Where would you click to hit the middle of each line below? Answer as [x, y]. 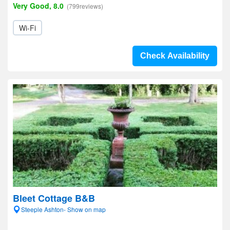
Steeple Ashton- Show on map [63, 209]
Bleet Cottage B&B [54, 198]
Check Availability [175, 56]
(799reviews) [85, 6]
